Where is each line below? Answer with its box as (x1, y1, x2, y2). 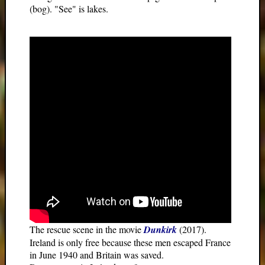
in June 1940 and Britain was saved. (30, 248, 164, 261)
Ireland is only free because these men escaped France (30, 236, 231, 249)
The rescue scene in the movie (30, 223, 144, 236)
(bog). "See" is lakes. (30, 2, 108, 15)
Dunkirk (144, 223, 179, 237)
